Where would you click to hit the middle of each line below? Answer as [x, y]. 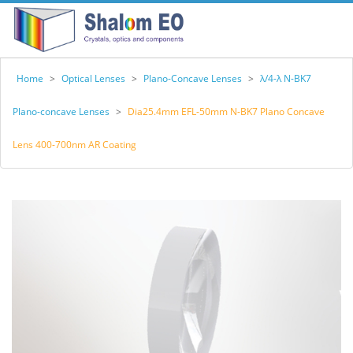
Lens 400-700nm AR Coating [74, 145]
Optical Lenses [93, 78]
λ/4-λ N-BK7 [286, 78]
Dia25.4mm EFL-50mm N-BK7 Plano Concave [226, 111]
